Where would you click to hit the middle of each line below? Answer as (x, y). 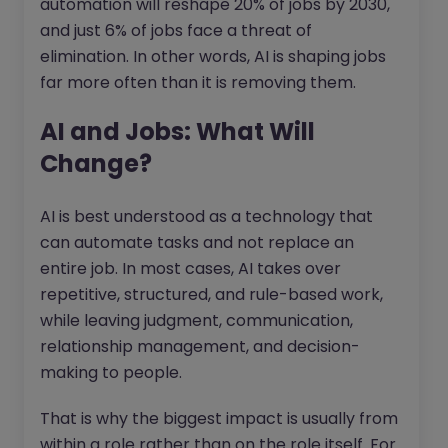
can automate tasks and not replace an (197, 243)
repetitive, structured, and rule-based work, (211, 295)
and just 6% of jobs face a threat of (176, 31)
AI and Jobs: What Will (177, 132)
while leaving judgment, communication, (196, 321)
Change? (96, 164)
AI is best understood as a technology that (206, 217)
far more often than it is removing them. (198, 83)
